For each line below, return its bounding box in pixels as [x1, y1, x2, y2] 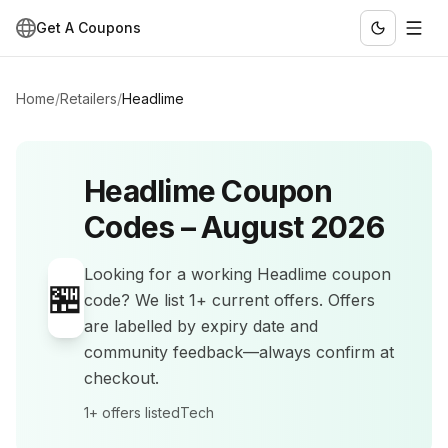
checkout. [84, 368, 159, 388]
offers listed [98, 404, 180, 421]
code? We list [84, 290, 189, 310]
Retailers [60, 90, 117, 107]
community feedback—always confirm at [84, 342, 394, 362]
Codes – [84, 209, 201, 245]
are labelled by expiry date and [84, 316, 318, 336]
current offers [212, 290, 319, 310]
